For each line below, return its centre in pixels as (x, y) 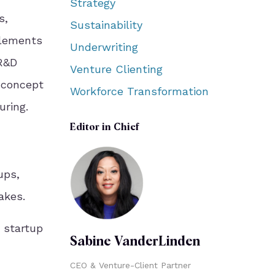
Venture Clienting (116, 69)
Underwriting (104, 47)
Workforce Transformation (139, 91)
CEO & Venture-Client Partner (130, 265)
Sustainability (106, 25)
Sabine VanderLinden (135, 242)
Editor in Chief (104, 128)
